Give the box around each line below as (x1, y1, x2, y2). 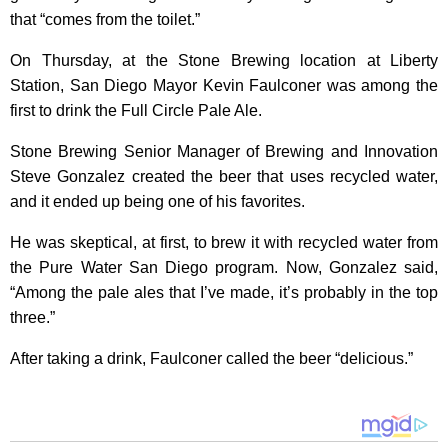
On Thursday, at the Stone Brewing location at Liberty (10, 52, 438, 69)
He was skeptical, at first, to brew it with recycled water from (10, 234, 438, 251)
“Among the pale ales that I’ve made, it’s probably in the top (10, 284, 438, 301)
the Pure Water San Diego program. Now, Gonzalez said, (10, 259, 438, 276)
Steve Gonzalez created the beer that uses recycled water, (10, 168, 438, 185)
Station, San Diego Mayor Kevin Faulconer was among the (10, 77, 438, 94)
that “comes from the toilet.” (10, 11, 200, 28)
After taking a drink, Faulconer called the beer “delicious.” (10, 350, 413, 367)
